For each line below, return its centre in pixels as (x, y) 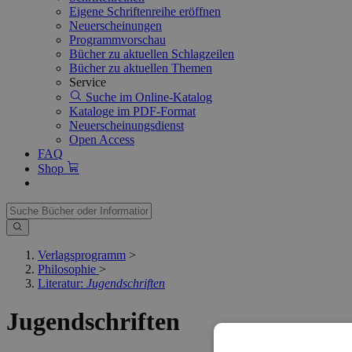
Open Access (102, 139)
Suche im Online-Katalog (147, 97)
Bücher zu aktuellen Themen (141, 68)
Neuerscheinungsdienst (126, 125)
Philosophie (67, 269)
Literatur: (62, 283)
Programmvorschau (117, 40)
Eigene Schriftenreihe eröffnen (145, 11)
